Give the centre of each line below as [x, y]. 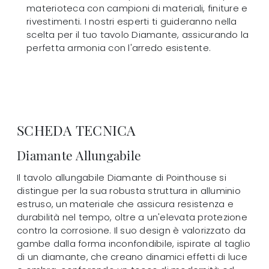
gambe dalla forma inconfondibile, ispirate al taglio [134, 243]
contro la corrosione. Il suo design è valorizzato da [131, 230]
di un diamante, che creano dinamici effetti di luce [132, 256]
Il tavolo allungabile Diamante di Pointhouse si [122, 177]
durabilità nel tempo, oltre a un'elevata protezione [132, 217]
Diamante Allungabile [79, 155]
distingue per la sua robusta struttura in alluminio [129, 190]
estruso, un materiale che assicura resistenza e [125, 204]
